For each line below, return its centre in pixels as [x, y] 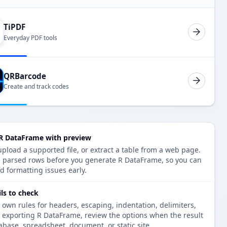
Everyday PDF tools [30, 37]
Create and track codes [36, 87]
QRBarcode [25, 76]
